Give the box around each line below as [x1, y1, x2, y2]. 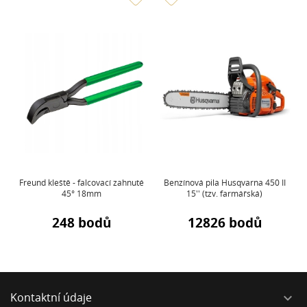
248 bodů [51, 213, 111, 232]
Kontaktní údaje [10, 290, 92, 306]
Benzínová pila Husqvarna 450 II [163, 176, 286, 188]
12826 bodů [187, 213, 262, 232]
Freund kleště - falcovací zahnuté [19, 176, 144, 188]
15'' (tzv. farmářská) [186, 187, 263, 199]
